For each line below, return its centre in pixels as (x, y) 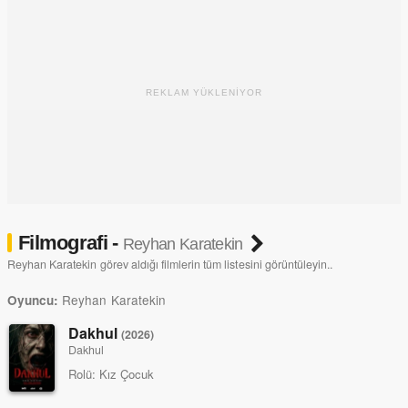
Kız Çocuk (125, 373)
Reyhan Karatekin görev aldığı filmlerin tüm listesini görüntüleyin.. (170, 264)
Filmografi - (71, 243)
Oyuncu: (33, 300)
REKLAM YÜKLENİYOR (204, 92)
